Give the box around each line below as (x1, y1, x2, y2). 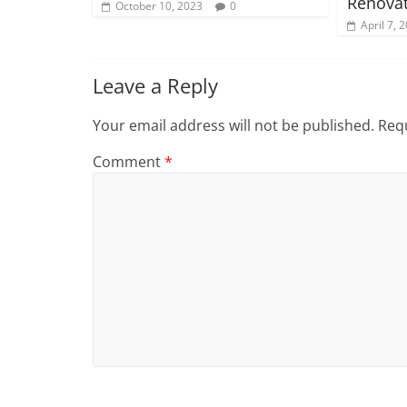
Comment (93, 151, 164, 172)
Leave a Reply (93, 71, 218, 99)
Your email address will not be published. (93, 114, 374, 135)
